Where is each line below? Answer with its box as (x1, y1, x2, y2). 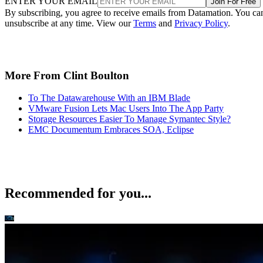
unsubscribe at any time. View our (5, 18, 133, 28)
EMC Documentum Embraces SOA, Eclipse (28, 124, 194, 135)
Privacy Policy (174, 18, 228, 28)
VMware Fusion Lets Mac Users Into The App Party (28, 103, 224, 114)
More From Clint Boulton (5, 69, 129, 82)
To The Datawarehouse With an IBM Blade (28, 93, 190, 103)
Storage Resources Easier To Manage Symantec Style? (28, 114, 231, 124)
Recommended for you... (5, 186, 151, 201)
